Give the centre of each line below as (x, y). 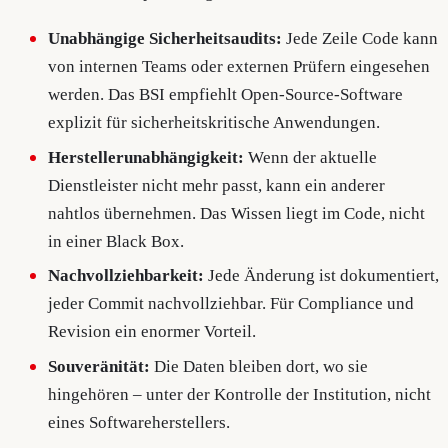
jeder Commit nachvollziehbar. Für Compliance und (231, 304)
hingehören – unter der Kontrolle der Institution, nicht (240, 395)
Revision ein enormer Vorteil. (152, 332)
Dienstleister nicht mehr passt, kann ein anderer (217, 185)
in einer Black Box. (116, 241)
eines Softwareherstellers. (139, 423)
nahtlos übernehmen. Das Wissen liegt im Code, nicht (237, 213)
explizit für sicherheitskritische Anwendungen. (214, 122)
